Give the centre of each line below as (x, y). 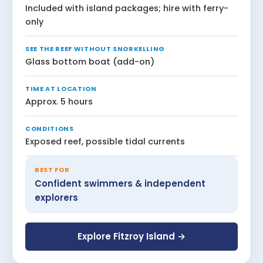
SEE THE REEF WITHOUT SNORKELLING (95, 48)
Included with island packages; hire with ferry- (127, 8)
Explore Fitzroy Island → (131, 236)
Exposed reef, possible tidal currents (105, 141)
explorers (56, 197)
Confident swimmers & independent (120, 183)
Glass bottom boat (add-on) (90, 61)
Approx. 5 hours (59, 101)
